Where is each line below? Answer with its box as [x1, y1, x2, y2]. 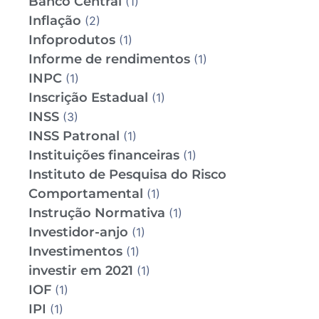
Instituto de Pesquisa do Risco [28, 167, 226, 183]
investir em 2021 [28, 263, 133, 279]
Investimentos [28, 244, 122, 260]
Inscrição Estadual [28, 90, 148, 106]
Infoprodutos [28, 32, 115, 48]
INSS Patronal [28, 128, 120, 145]
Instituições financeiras [28, 147, 179, 164]
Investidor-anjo [28, 224, 128, 241]
